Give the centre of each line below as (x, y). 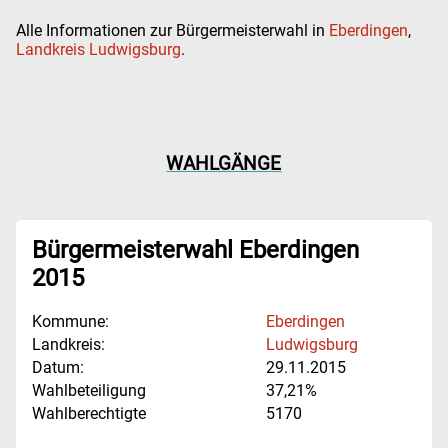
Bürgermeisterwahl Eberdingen (195, 250)
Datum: (58, 368)
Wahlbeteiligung (89, 391)
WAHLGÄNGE (224, 164)
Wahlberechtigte (89, 414)
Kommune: (70, 322)
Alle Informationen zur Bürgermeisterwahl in (172, 30)
